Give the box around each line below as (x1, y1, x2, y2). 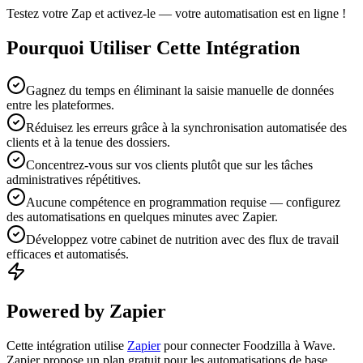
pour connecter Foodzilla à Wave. (160, 338, 335, 352)
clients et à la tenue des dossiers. (6, 135, 170, 149)
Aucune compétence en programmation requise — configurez (26, 194, 340, 209)
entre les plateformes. (6, 97, 114, 112)
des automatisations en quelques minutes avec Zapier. (6, 209, 278, 224)
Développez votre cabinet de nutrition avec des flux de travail (26, 232, 339, 246)
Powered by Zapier (6, 300, 166, 322)
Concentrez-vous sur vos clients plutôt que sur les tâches (26, 157, 313, 172)
